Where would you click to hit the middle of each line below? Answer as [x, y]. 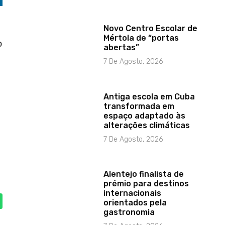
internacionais [133, 193]
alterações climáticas [147, 126]
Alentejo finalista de [144, 174]
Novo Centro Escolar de [151, 29]
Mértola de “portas [141, 38]
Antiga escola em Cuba [149, 97]
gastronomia [129, 212]
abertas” [122, 48]
